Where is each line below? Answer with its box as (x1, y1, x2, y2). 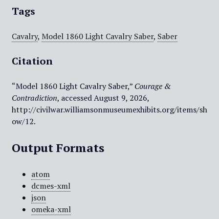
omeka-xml (31, 204, 71, 215)
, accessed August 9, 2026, (57, 92, 149, 103)
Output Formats (11, 140, 104, 155)
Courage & (134, 81, 171, 91)
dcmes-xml (31, 180, 70, 191)
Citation (11, 54, 53, 67)
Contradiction (11, 92, 57, 103)
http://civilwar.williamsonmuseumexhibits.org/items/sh (11, 104, 207, 115)
